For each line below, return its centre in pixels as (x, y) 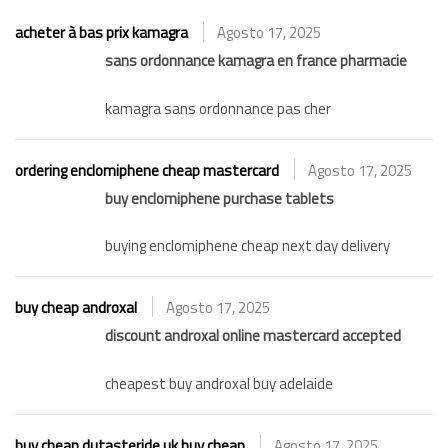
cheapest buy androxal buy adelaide (219, 383)
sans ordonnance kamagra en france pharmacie (256, 61)
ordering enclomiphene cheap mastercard (147, 170)
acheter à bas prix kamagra (101, 33)
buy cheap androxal (76, 308)
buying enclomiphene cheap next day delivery (247, 246)
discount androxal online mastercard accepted (253, 336)
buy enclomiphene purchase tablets (219, 198)
